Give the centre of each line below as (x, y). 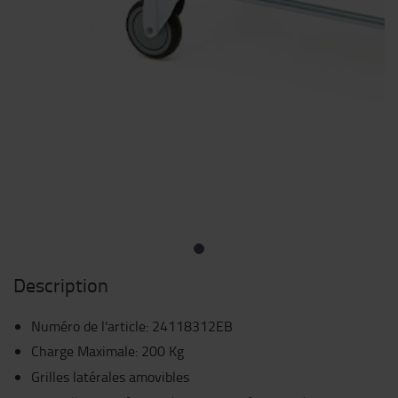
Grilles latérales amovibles (110, 377)
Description (61, 285)
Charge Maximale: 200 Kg (107, 351)
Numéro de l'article (88, 326)
